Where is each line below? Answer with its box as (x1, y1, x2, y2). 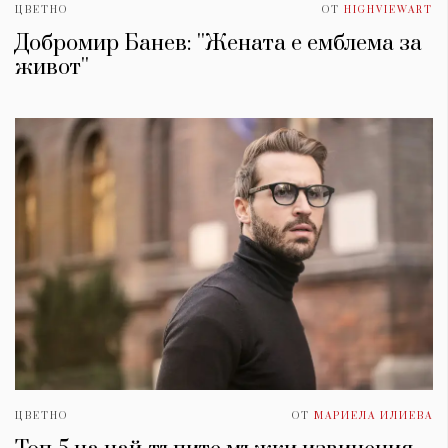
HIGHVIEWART (344, 4, 433, 17)
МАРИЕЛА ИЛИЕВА (314, 410, 433, 423)
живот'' (15, 54, 89, 82)
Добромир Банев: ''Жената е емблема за (15, 30, 422, 58)
